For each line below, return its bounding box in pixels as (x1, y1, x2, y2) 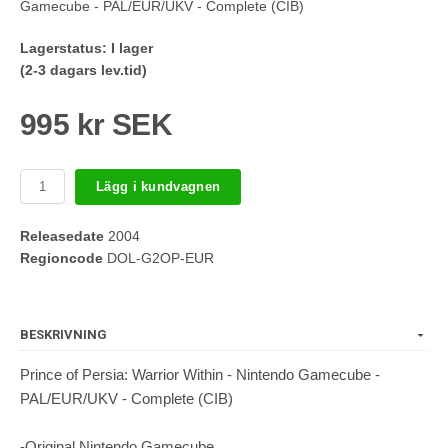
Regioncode (20, 249, 103, 266)
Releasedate (20, 227, 104, 244)
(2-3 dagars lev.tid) (20, 61, 147, 78)
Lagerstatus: (20, 39, 107, 56)
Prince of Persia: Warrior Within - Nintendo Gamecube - (20, 365, 380, 383)
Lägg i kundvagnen (96, 179, 221, 195)
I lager (111, 39, 153, 56)
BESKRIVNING (20, 326, 107, 342)
